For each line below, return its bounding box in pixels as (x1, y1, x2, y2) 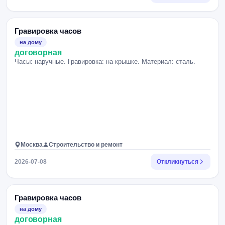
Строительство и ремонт (49, 141, 123, 148)
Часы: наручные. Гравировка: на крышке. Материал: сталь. (15, 58, 195, 65)
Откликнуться (157, 158, 198, 165)
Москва (21, 141, 43, 148)
